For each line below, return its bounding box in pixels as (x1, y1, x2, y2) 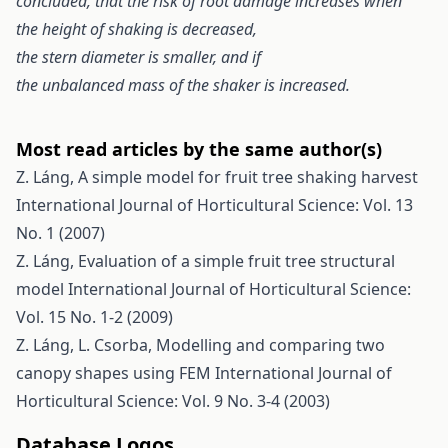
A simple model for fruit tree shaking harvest (78, 166, 418, 188)
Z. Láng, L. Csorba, (16, 334, 156, 356)
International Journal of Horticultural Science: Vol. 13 (16, 194, 413, 216)
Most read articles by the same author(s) (16, 137, 382, 161)
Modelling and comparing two (156, 334, 385, 356)
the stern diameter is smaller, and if (16, 46, 261, 68)
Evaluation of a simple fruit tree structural (78, 250, 395, 272)
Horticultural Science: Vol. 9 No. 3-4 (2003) (16, 390, 330, 412)
